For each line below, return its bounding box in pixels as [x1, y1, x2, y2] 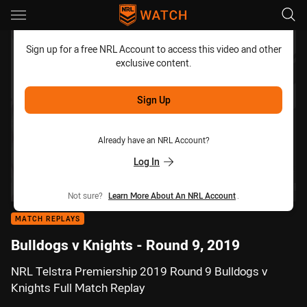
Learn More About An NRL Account [108, 190, 236, 201]
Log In [134, 155, 160, 168]
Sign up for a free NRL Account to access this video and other [25, 42, 282, 56]
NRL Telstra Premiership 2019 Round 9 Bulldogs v [11, 264, 267, 279]
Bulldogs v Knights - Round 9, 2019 [11, 235, 240, 254]
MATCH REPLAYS [15, 214, 81, 223]
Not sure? [68, 190, 107, 201]
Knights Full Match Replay [11, 280, 145, 295]
